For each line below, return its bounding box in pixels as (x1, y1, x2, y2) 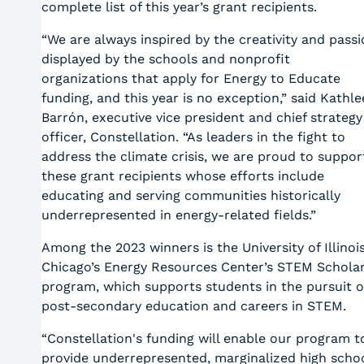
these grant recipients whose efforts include (41, 168, 324, 184)
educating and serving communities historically (41, 188, 340, 203)
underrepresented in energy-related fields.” (41, 207, 316, 223)
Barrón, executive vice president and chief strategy (41, 110, 362, 125)
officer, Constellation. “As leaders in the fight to (41, 129, 345, 145)
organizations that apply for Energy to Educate (41, 71, 340, 86)
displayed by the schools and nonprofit (41, 51, 290, 67)
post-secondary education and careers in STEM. (41, 298, 346, 314)
